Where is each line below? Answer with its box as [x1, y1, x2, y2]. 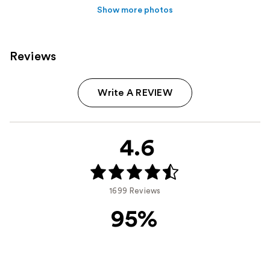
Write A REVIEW [98, 87, 172, 98]
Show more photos [97, 5, 173, 14]
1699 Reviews [109, 187, 161, 195]
